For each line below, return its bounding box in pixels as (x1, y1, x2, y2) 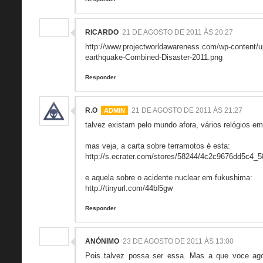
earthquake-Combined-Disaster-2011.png (85, 52, 222, 62)
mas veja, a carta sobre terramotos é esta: (85, 141, 230, 150)
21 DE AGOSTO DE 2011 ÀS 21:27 (131, 106, 242, 114)
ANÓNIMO (85, 237, 119, 245)
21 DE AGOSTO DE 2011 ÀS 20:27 (122, 28, 233, 36)
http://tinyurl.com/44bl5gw (85, 183, 173, 193)
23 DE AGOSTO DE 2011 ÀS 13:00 (123, 237, 234, 245)
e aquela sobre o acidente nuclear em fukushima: (85, 173, 252, 182)
